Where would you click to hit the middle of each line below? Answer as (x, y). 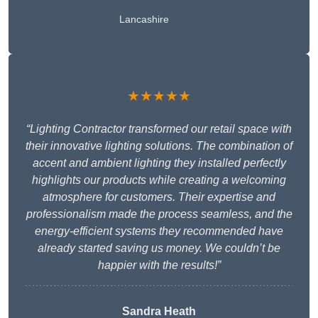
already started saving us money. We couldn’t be (159, 248)
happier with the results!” (159, 265)
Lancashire (144, 20)
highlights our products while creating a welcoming (159, 180)
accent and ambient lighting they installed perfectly (159, 163)
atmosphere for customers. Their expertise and (159, 197)
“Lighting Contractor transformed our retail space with (159, 129)
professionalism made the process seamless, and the (159, 214)
